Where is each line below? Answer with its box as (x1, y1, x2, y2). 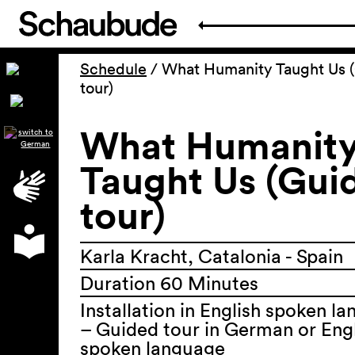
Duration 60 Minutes (80, 271, 258, 295)
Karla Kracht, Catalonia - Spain (80, 244, 343, 268)
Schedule (80, 59, 147, 78)
